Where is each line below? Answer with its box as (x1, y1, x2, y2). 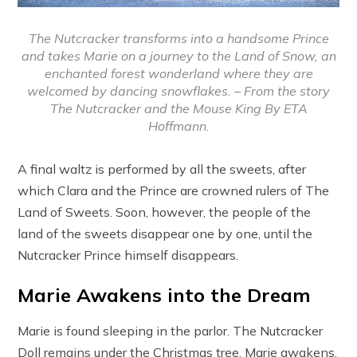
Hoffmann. (147, 118, 210, 135)
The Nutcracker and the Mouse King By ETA (49, 100, 308, 117)
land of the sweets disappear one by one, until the (18, 226, 313, 242)
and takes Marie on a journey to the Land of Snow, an (21, 48, 336, 65)
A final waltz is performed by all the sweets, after (18, 161, 307, 178)
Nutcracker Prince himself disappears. (18, 247, 239, 264)
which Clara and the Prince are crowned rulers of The (18, 182, 330, 199)
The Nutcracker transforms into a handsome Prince (28, 30, 329, 47)
